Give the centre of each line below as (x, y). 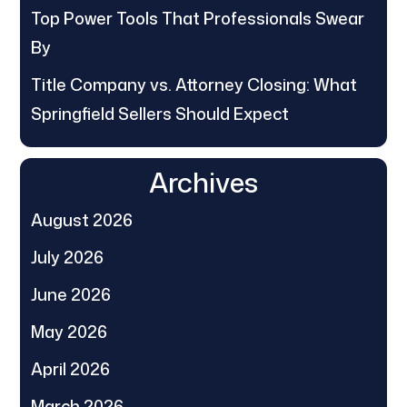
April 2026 (71, 368)
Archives (203, 182)
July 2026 (68, 257)
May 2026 (69, 331)
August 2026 (82, 219)
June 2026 (71, 294)
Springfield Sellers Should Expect (160, 113)
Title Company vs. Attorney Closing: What (194, 84)
